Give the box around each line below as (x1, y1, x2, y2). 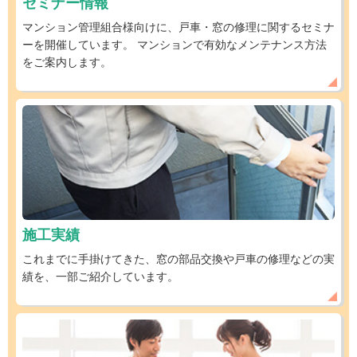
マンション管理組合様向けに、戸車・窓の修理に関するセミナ (22, 21, 335, 34)
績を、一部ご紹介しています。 (22, 270, 178, 284)
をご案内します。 (22, 56, 112, 69)
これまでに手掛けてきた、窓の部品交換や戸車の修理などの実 (22, 253, 335, 266)
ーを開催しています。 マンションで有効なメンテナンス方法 (22, 38, 327, 52)
